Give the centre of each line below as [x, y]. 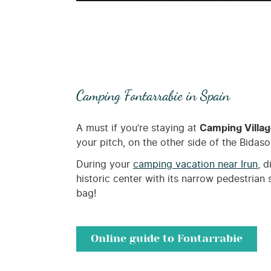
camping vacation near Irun [195, 165]
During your [105, 165]
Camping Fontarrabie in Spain [153, 96]
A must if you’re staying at [138, 128]
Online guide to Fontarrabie [167, 239]
